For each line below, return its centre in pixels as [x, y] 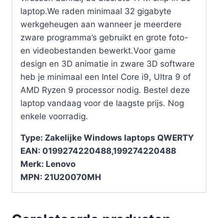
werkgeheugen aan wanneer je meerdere [101, 24]
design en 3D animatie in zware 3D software [108, 64]
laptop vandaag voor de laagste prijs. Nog [102, 103]
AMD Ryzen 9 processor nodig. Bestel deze [105, 90]
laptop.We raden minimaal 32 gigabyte [96, 11]
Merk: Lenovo [48, 164]
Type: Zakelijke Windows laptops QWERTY [107, 137]
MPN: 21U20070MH [61, 177]
